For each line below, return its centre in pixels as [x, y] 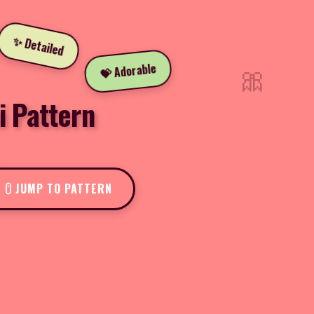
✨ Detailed [37, 48]
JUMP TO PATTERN [63, 188]
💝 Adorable [128, 69]
